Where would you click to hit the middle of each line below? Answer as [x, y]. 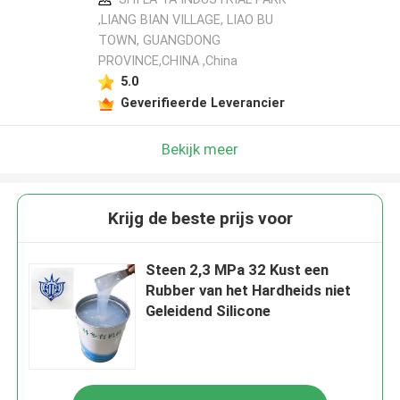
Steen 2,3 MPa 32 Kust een [237, 270]
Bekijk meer [200, 149]
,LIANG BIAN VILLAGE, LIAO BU [185, 20]
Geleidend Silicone [208, 311]
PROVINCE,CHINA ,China [167, 61]
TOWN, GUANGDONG [159, 41]
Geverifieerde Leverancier [202, 102]
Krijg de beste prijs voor [200, 219]
